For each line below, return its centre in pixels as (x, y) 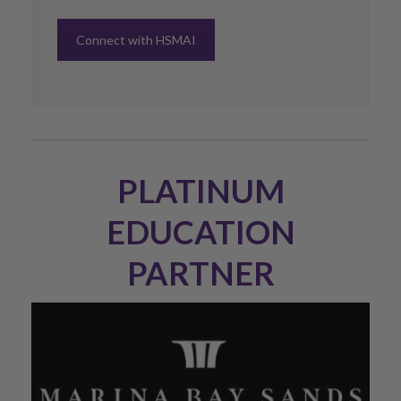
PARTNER (200, 273)
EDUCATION (200, 231)
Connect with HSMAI (136, 40)
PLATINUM (200, 190)
